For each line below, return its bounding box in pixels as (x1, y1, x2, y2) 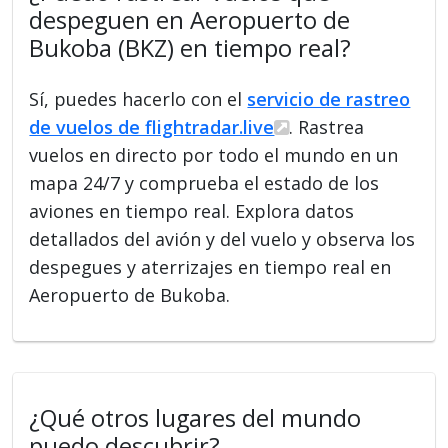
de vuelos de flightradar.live (29, 114, 275, 139)
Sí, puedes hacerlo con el (29, 86, 248, 111)
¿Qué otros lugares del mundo (29, 401, 362, 434)
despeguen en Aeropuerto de (29, 3, 351, 36)
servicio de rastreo (247, 86, 411, 111)
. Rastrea (289, 114, 365, 139)
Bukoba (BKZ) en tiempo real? (29, 31, 352, 64)
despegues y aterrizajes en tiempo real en (29, 254, 392, 279)
